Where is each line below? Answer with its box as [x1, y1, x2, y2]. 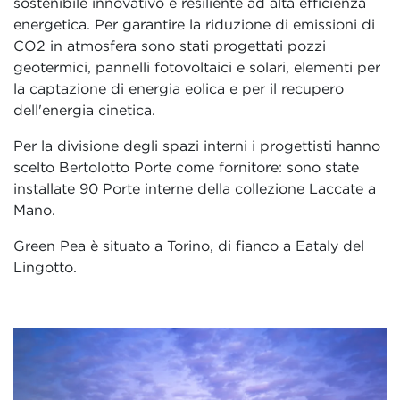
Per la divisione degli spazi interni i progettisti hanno [13, 137, 380, 154]
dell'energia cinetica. [13, 101, 155, 118]
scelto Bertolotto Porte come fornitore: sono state [13, 158, 359, 175]
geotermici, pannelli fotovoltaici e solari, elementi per [13, 58, 380, 75]
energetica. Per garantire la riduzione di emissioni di [13, 15, 375, 32]
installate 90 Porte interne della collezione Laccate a [13, 179, 376, 196]
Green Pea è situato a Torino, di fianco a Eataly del [13, 237, 364, 254]
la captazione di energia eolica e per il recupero [13, 79, 344, 96]
